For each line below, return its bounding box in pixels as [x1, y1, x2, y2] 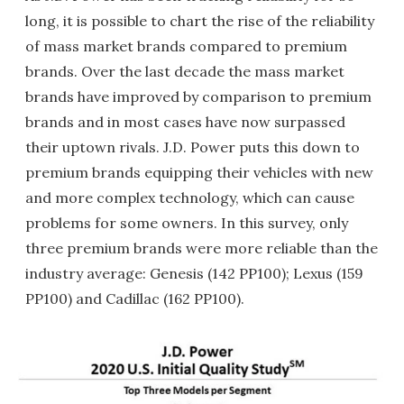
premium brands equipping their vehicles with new [25, 162, 373, 181]
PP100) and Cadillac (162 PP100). [25, 289, 244, 308]
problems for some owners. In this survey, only [25, 213, 348, 232]
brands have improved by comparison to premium [25, 87, 372, 106]
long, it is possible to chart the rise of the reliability [25, 11, 374, 30]
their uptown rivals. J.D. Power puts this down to [25, 137, 360, 156]
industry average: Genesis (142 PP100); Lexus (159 [25, 263, 363, 282]
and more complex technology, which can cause [25, 188, 354, 207]
